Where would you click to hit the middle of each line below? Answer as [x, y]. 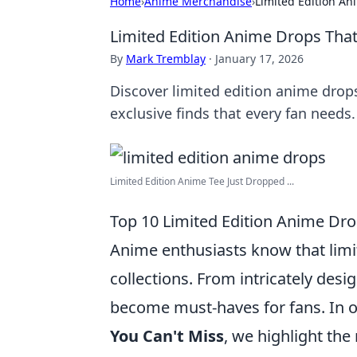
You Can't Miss [167, 336]
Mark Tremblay [166, 59]
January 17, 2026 [259, 59]
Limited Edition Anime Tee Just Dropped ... [202, 181]
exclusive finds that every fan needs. [233, 113]
